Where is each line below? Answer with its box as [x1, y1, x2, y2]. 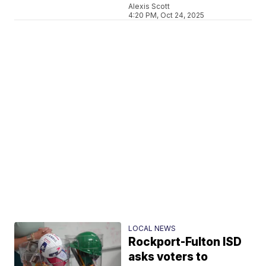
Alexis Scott [128, 1, 170, 11]
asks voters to [128, 249, 208, 264]
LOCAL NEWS [128, 223, 176, 233]
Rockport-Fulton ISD [128, 235, 242, 249]
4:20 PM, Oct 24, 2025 [128, 10, 205, 20]
